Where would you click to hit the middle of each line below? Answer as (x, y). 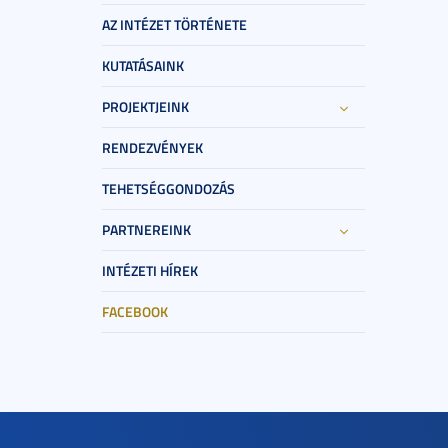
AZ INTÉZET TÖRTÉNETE (174, 24)
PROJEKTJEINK (145, 106)
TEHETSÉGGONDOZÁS (168, 188)
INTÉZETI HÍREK (150, 270)
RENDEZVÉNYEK (152, 147)
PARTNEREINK (146, 229)
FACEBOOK (135, 311)
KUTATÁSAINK (143, 65)
